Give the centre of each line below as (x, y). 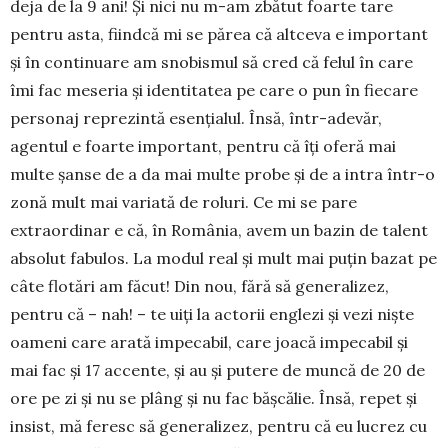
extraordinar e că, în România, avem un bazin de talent (219, 229)
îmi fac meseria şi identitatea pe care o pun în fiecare (214, 89)
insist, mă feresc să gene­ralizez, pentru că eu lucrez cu (218, 425)
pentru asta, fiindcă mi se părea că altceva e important (219, 33)
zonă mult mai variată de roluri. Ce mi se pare (183, 201)
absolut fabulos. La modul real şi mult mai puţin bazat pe (223, 257)
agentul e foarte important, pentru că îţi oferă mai (203, 145)
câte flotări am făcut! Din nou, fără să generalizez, (199, 285)
